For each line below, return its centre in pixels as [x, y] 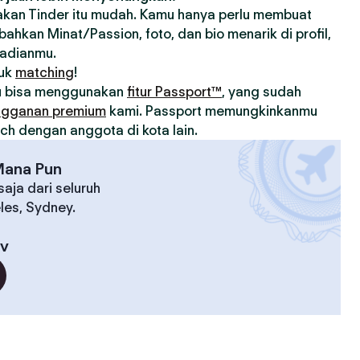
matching [45, 72]
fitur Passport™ [174, 92]
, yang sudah [262, 92]
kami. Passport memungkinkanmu [212, 111]
